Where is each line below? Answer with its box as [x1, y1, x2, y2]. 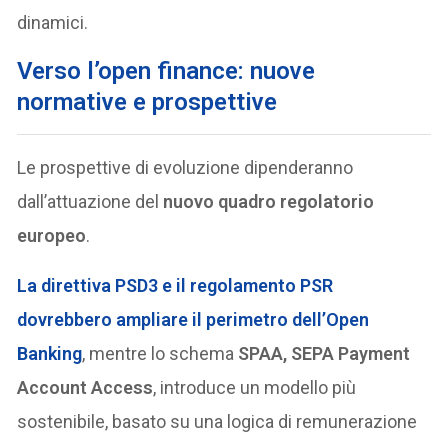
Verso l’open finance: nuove [17, 56, 316, 85]
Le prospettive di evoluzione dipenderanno [17, 156, 354, 178]
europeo [17, 224, 87, 246]
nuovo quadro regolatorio [163, 190, 375, 212]
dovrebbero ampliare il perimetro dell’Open [17, 308, 370, 330]
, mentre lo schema [82, 342, 239, 364]
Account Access [17, 376, 154, 398]
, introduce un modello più [153, 376, 357, 398]
